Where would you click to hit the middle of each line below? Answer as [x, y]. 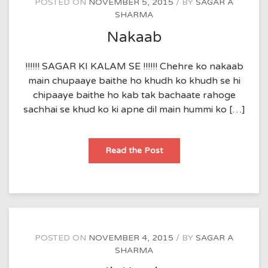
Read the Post [134, 150]
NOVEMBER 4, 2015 [131, 237]
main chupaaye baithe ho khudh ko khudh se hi [134, 80]
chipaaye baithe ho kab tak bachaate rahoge [134, 95]
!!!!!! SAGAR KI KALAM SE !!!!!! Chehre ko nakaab [134, 66]
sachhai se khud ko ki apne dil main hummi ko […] [134, 109]
